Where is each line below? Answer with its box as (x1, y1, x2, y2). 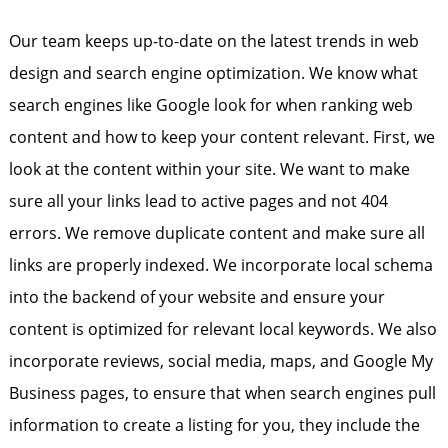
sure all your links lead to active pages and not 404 (8, 190, 388, 212)
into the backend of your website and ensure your (8, 286, 385, 308)
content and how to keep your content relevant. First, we (8, 126, 435, 148)
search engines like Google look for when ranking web (8, 94, 413, 116)
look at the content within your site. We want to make (8, 158, 410, 180)
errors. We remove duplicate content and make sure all (8, 222, 425, 244)
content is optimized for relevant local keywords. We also (8, 318, 437, 340)
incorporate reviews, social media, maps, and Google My (8, 350, 433, 372)
